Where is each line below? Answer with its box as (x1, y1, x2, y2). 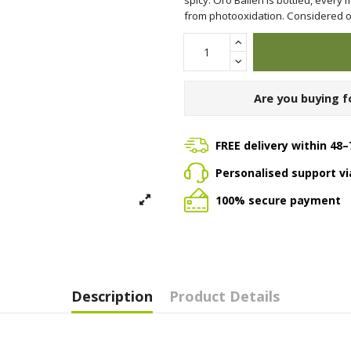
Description (71, 286, 153, 306)
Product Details (169, 286, 280, 306)
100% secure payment (215, 192, 341, 208)
